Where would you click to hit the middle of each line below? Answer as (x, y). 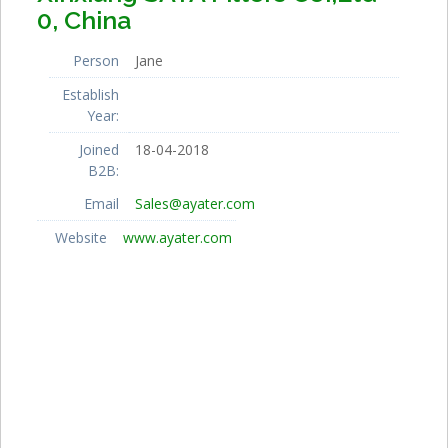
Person (96, 60)
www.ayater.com (177, 237)
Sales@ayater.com (195, 203)
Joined (99, 149)
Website (80, 237)
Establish (90, 94)
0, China (83, 19)
